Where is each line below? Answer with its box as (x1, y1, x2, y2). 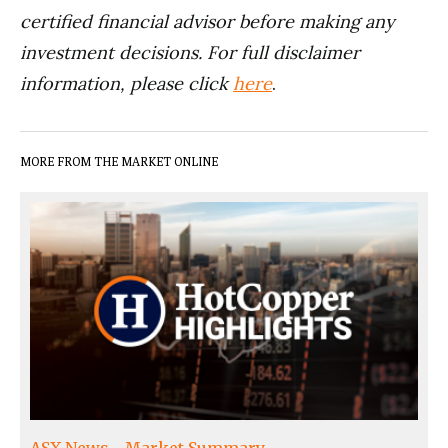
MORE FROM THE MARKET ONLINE (20, 153, 218, 169)
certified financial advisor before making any (20, 9, 395, 33)
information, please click (20, 71, 233, 95)
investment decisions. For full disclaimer (20, 40, 360, 64)
